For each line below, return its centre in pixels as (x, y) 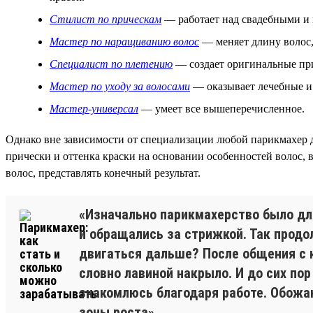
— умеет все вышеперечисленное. (221, 108)
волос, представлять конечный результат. (103, 173)
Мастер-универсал (94, 108)
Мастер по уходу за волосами (120, 86)
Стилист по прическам (105, 19)
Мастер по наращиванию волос (124, 41)
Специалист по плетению (111, 64)
